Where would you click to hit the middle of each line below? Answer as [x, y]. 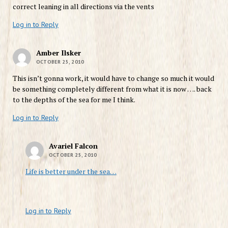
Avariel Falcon [73, 146]
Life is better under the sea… [71, 171]
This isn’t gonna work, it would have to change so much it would [113, 78]
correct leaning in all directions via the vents [83, 6]
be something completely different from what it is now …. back [112, 89]
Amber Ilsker [58, 52]
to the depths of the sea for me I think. [74, 99]
